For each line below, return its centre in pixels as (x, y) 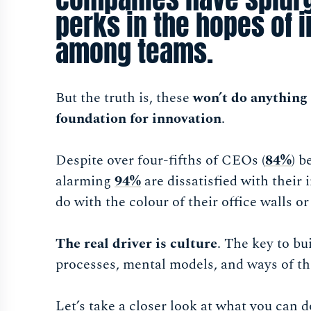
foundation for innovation (138, 119)
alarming (85, 182)
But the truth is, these (124, 98)
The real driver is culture (136, 244)
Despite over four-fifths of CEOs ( (160, 161)
